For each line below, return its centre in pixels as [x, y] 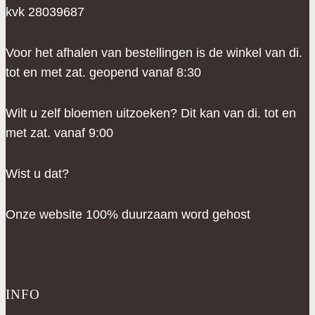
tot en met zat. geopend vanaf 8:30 [103, 73]
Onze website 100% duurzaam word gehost [128, 215]
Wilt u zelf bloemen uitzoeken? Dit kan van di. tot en [151, 114]
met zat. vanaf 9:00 [59, 133]
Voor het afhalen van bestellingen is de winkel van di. [154, 53]
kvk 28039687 [45, 12]
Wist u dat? [37, 174]
